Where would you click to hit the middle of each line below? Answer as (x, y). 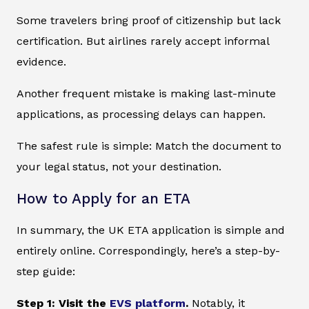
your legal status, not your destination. (119, 167)
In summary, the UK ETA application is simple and (151, 230)
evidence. (41, 62)
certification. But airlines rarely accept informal (143, 41)
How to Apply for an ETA (103, 199)
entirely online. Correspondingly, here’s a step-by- (148, 251)
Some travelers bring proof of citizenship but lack (149, 21)
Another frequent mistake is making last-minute (146, 94)
